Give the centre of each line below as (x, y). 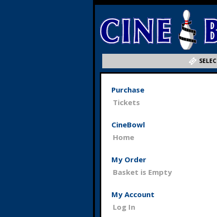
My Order (129, 159)
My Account (133, 194)
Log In (124, 207)
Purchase (128, 90)
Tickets (126, 102)
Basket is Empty (142, 172)
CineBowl (128, 124)
